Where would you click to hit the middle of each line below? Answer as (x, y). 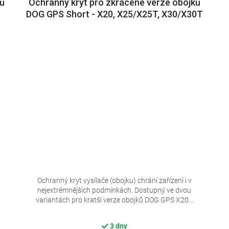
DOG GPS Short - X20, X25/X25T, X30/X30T (114, 14)
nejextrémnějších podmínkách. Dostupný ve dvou (114, 190)
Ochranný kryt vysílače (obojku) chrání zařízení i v (114, 180)
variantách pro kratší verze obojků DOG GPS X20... (114, 200)
